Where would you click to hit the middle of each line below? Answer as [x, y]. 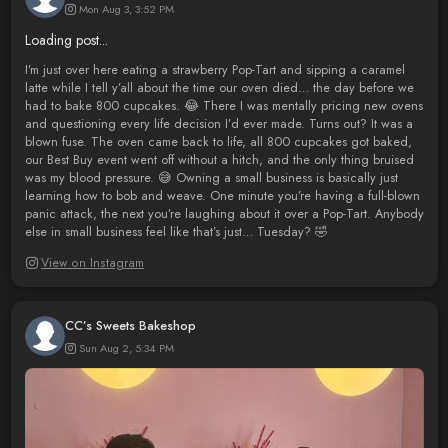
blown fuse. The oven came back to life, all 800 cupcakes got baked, [218, 142]
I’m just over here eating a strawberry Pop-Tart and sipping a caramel [214, 70]
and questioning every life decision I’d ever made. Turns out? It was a [218, 124]
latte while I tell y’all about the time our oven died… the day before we [219, 88]
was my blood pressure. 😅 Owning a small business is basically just [211, 178]
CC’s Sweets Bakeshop [130, 325]
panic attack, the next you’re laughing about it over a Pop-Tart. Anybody [224, 214]
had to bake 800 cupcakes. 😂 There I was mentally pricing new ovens [223, 106]
